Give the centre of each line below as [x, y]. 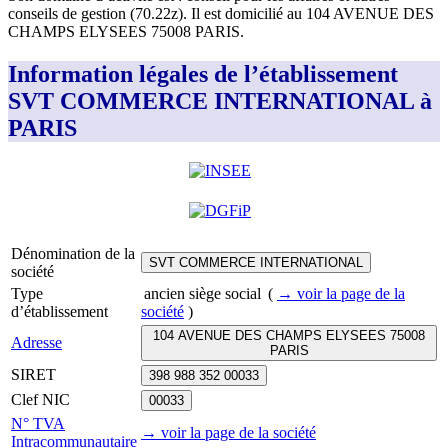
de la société [277, 433]
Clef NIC [40, 400]
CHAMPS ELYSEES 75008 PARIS [124, 32]
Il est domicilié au [246, 14]
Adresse [36, 343]
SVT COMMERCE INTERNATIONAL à [220, 101]
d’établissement [59, 312]
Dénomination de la [73, 254]
